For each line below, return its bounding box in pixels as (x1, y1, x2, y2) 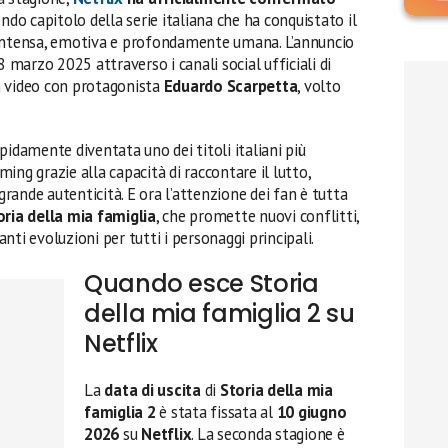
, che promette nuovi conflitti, (155, 204, 360, 227)
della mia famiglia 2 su (84, 296, 355, 330)
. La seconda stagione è (191, 422, 345, 445)
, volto (297, 74, 341, 97)
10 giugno (276, 400, 347, 423)
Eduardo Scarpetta (163, 74, 298, 97)
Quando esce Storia (84, 266, 319, 300)
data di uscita (104, 378, 201, 401)
